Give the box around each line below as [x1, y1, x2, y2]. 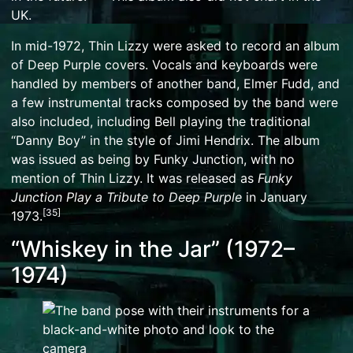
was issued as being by [11, 150, 154, 167]
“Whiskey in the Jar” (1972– [11, 236, 295, 263]
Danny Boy [16, 132, 81, 148]
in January [242, 188, 307, 205]
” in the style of [81, 132, 176, 148]
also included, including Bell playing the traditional [11, 113, 310, 129]
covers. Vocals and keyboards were [101, 56, 318, 72]
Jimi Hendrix [176, 132, 251, 148]
